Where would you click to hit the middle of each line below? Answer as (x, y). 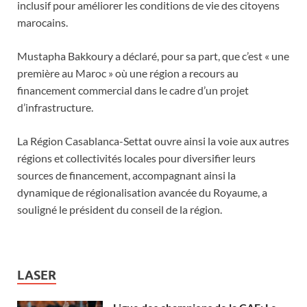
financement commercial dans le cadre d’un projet (133, 90)
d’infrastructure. (55, 108)
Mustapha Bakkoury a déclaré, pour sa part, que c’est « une (153, 56)
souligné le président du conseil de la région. (120, 210)
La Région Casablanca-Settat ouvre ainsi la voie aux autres (153, 141)
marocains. (42, 23)
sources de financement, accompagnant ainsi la (126, 175)
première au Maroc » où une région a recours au (128, 73)
